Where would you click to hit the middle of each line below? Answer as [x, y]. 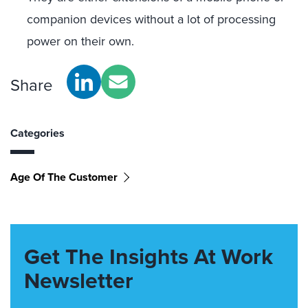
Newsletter [79, 280]
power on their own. [80, 41]
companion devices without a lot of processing [151, 19]
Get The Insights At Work [148, 256]
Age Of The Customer [64, 177]
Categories [37, 133]
